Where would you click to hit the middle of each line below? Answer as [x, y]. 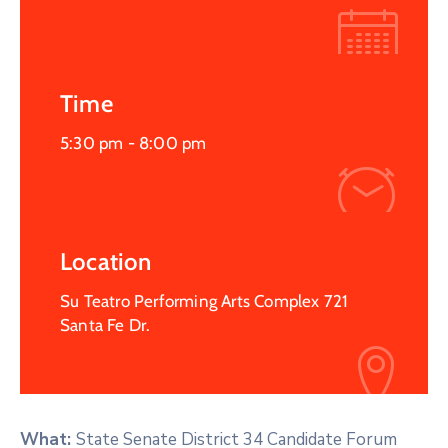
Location [106, 261]
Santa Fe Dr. [105, 324]
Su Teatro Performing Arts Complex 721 [204, 300]
